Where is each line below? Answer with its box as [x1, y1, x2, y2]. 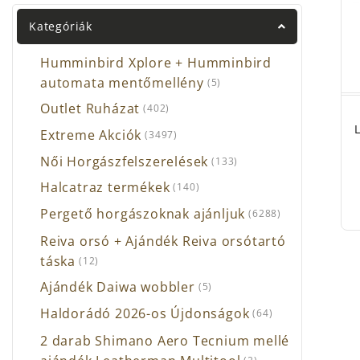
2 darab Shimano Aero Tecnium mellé [40, 331, 290, 350]
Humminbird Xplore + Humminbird [40, 53, 272, 72]
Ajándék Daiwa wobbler [40, 278, 195, 297]
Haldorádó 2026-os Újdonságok [40, 305, 250, 323]
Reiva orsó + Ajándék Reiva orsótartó [40, 231, 286, 250]
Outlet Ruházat [40, 100, 141, 118]
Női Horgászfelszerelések [40, 152, 209, 170]
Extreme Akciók [40, 126, 142, 145]
